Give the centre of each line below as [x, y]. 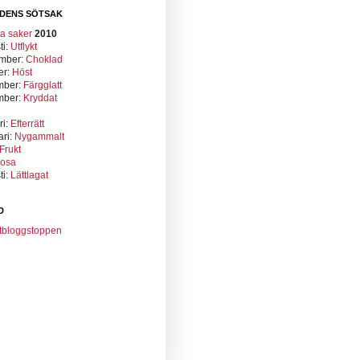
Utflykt [24, 47]
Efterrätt [27, 124]
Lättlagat [29, 175]
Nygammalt [39, 137]
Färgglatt [43, 85]
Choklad [44, 59]
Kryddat [40, 98]
